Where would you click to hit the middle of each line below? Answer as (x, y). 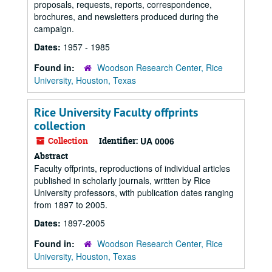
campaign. (54, 29)
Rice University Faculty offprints (116, 112)
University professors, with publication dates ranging (134, 192)
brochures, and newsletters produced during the (126, 16)
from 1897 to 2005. (71, 205)
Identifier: (118, 141)
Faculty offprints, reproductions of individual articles (132, 168)
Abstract (51, 156)
